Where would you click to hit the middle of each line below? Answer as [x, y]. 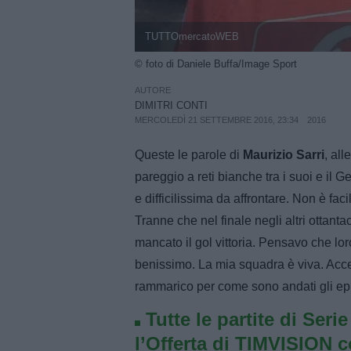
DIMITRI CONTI [171, 105]
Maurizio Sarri [284, 154]
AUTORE [153, 90]
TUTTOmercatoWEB [192, 37]
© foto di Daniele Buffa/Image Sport [216, 64]
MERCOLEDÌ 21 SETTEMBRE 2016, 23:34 [217, 119]
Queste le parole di [189, 154]
